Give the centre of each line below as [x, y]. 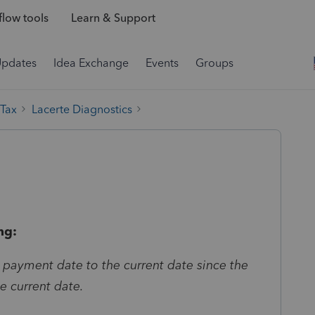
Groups [214, 63]
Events [162, 63]
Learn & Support [113, 18]
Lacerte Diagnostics [82, 109]
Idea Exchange [91, 63]
